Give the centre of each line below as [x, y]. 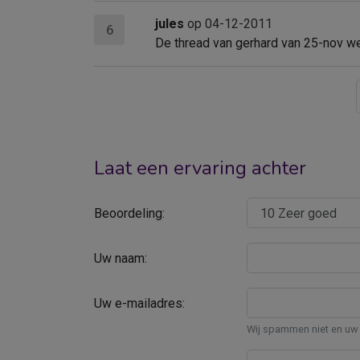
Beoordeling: [129, 214]
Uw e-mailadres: [139, 304]
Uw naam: [121, 259]
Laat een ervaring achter [200, 168]
